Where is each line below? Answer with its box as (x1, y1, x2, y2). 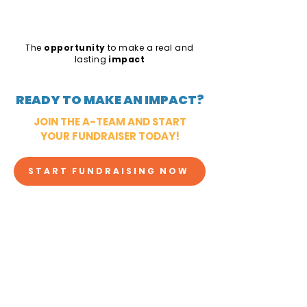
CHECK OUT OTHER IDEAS (14, 213, 201, 233)
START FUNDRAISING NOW (27, 165, 189, 177)
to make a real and (108, 42, 194, 53)
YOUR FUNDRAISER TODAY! (40, 129, 180, 143)
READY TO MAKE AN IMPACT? (15, 91, 204, 108)
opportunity (44, 42, 108, 53)
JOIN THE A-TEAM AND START (33, 114, 186, 129)
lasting (74, 53, 109, 65)
